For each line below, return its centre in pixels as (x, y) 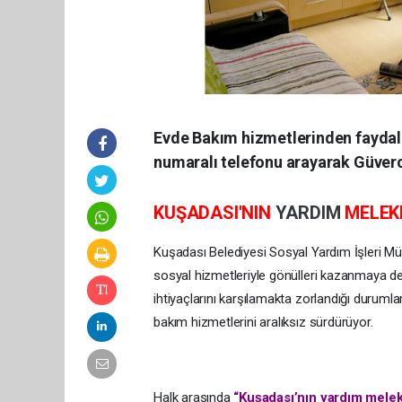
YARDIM (310, 213)
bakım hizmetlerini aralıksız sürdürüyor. (263, 323)
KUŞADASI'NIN (214, 213)
